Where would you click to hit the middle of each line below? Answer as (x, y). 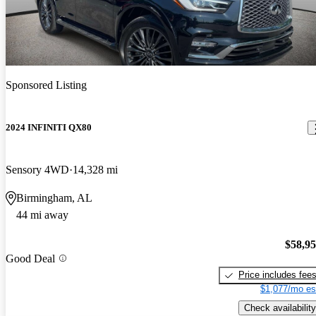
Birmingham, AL (54, 197)
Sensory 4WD (37, 169)
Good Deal (30, 258)
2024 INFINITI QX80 (49, 128)
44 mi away (42, 214)
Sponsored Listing (46, 85)
